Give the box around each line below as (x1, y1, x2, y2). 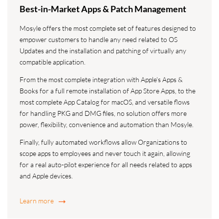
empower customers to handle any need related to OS (20, 35, 177, 44)
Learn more (20, 197, 55, 205)
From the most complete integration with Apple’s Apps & (20, 75, 183, 84)
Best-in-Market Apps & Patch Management (20, 3, 186, 15)
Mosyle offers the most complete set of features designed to (20, 24, 196, 33)
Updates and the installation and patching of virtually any (20, 46, 186, 55)
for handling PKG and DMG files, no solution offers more (20, 109, 187, 118)
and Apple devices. (20, 172, 73, 180)
